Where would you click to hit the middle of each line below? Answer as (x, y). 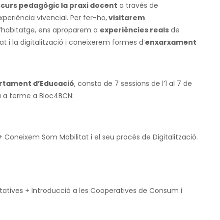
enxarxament (171, 42)
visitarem (126, 17)
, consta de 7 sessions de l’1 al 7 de (133, 83)
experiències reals (134, 30)
